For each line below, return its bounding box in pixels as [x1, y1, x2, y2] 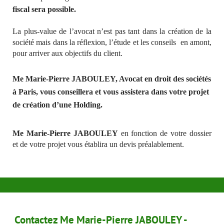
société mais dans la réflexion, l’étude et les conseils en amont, [12, 37, 211, 46]
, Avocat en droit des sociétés [115, 74, 211, 83]
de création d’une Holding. [12, 100, 102, 109]
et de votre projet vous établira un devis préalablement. [12, 139, 184, 148]
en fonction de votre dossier [117, 128, 212, 137]
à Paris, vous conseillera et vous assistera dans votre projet [12, 87, 209, 96]
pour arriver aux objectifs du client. [12, 48, 122, 57]
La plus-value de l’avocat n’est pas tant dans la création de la [12, 26, 211, 35]
